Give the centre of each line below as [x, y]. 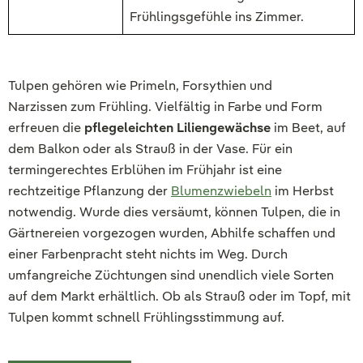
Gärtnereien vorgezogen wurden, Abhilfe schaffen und [172, 233]
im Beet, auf [308, 127]
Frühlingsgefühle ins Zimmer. [217, 16]
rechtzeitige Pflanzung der [90, 190]
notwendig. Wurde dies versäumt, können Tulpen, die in [174, 211]
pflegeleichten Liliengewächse [177, 127]
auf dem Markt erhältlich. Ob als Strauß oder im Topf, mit [179, 296]
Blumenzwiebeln [221, 190]
